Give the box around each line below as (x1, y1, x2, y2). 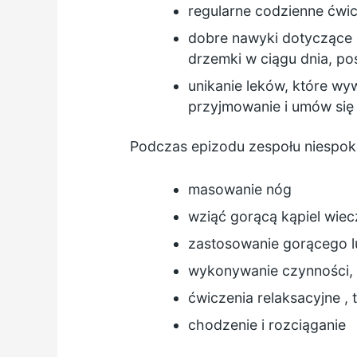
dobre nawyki (188, 29, 279, 46)
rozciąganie (269, 316, 347, 334)
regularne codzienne (188, 2, 328, 19)
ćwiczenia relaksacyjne (188, 289, 341, 307)
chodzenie (188, 316, 258, 334)
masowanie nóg (188, 181, 292, 198)
